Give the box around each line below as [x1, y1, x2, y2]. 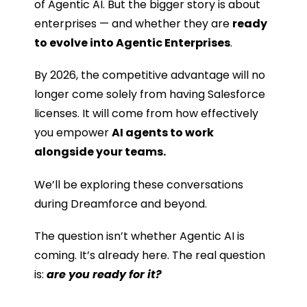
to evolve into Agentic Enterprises [34, 35, 230, 51]
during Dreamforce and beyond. [34, 195, 207, 212]
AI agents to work [111, 125, 214, 141]
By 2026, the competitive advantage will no [34, 67, 265, 84]
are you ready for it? [43, 266, 162, 282]
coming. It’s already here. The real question [34, 247, 265, 263]
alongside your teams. [34, 144, 166, 160]
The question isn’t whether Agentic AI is [34, 228, 245, 244]
